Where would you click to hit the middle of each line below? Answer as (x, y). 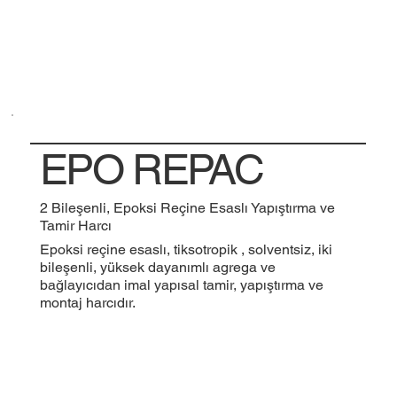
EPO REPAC (151, 169)
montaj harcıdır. (87, 302)
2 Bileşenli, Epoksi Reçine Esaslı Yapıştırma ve (187, 207)
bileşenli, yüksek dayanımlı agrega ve (157, 267)
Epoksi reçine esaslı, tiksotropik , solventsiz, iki (186, 249)
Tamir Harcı (75, 225)
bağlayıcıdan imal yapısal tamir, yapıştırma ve (181, 284)
